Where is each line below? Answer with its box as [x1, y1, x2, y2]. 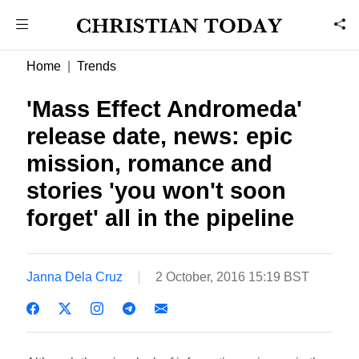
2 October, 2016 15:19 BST [155, 269, 310, 284]
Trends [77, 59, 117, 73]
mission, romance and [26, 151, 273, 176]
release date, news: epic [26, 123, 293, 149]
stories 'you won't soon [26, 178, 287, 204]
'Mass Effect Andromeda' [26, 96, 303, 122]
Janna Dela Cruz [26, 269, 123, 284]
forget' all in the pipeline [26, 205, 295, 231]
